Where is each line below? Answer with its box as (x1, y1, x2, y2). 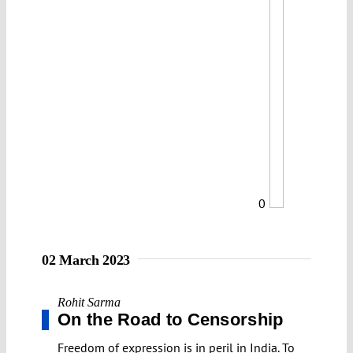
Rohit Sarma (58, 295, 121, 309)
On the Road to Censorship (58, 309, 284, 329)
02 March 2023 (42, 251, 131, 268)
